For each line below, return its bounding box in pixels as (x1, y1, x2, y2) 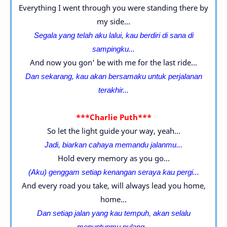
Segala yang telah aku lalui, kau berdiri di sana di (33, 30, 194, 40)
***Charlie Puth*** (75, 112, 152, 122)
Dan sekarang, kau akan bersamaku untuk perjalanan (25, 71, 202, 81)
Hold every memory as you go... (57, 153, 170, 163)
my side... (97, 16, 130, 26)
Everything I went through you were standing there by (19, 3, 208, 13)
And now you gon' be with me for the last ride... (30, 57, 197, 67)
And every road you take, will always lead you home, (21, 180, 206, 191)
